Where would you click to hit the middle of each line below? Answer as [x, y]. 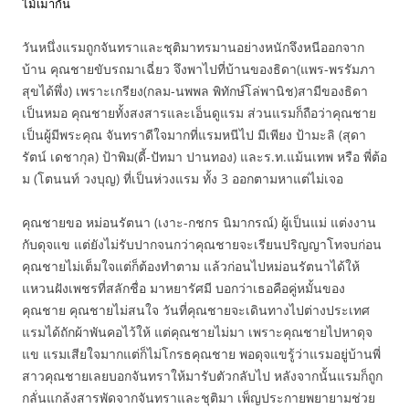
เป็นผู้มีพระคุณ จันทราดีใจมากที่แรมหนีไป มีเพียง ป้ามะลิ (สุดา [194, 135]
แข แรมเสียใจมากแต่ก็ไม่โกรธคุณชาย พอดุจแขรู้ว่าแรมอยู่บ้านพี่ [201, 354]
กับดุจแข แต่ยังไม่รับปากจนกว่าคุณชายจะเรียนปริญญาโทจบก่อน [202, 244]
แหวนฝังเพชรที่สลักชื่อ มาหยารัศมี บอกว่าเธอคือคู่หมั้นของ [184, 288]
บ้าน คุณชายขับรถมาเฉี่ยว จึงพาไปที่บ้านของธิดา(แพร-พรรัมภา [199, 69]
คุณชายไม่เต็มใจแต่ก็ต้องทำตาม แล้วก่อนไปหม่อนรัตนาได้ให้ [191, 266]
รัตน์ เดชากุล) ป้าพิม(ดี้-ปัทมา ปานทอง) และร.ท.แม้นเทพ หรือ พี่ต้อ [204, 157]
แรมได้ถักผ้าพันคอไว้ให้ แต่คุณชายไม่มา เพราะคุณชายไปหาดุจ [197, 332]
